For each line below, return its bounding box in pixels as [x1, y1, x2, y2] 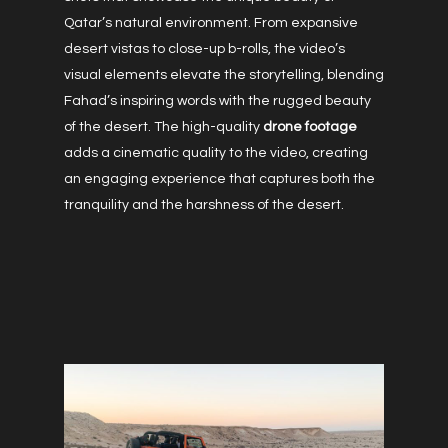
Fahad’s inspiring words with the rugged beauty [64, 94, 371, 108]
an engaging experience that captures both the [64, 172, 375, 186]
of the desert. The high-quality [64, 120, 263, 134]
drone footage [263, 120, 357, 134]
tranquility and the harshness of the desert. [64, 198, 344, 212]
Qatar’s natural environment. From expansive [64, 16, 358, 30]
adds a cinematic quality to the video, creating [64, 146, 368, 160]
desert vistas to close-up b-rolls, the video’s [64, 42, 345, 56]
